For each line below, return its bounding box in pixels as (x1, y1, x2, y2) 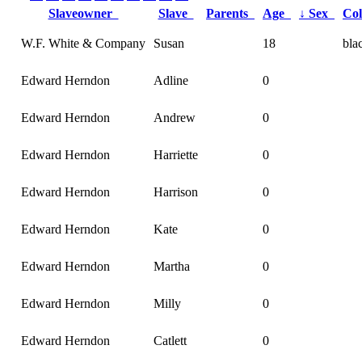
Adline (154, 73, 188, 87)
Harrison (154, 184, 198, 199)
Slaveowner (48, 6, 119, 20)
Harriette (154, 147, 198, 162)
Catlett (154, 333, 187, 347)
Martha (154, 259, 190, 273)
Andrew (154, 110, 196, 124)
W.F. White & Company (21, 36, 145, 50)
